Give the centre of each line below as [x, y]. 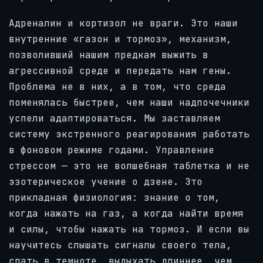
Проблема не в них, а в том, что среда [117, 87]
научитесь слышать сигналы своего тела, [120, 245]
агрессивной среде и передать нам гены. [120, 71]
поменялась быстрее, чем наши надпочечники [129, 103]
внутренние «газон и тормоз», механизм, [120, 39]
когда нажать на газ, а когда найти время [126, 214]
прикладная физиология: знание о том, [114, 198]
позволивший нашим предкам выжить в [109, 55]
